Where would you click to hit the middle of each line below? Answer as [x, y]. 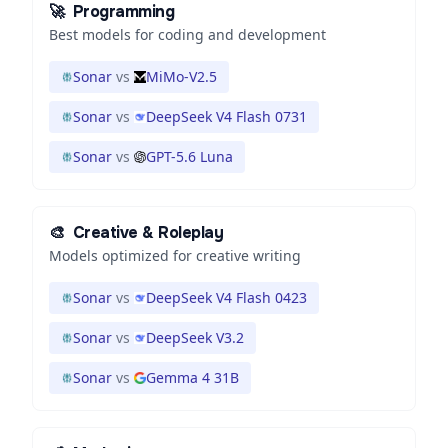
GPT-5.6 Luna [189, 156]
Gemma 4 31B [192, 377]
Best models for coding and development [187, 34]
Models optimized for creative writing [175, 255]
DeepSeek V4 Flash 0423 [226, 297]
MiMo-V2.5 [181, 76]
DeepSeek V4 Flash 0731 [226, 116]
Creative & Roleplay [148, 232]
